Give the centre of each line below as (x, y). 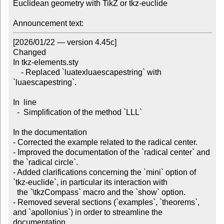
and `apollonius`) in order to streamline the (87, 212)
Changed (29, 52)
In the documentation (50, 132)
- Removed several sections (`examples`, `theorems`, (106, 202)
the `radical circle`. (45, 162)
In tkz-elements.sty (45, 62)
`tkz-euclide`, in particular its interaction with (90, 182)
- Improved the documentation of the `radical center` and (111, 152)
